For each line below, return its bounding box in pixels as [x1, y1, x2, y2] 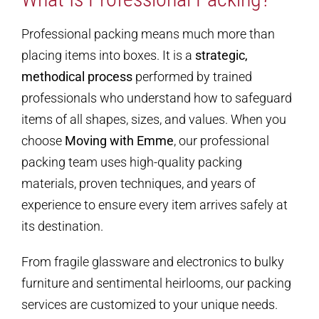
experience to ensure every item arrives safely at [21, 197, 288, 213]
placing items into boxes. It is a [21, 48, 195, 63]
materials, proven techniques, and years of [21, 176, 256, 192]
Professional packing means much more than [21, 26, 275, 42]
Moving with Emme [65, 133, 174, 149]
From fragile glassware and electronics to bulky [21, 254, 284, 270]
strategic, [195, 48, 248, 63]
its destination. [21, 219, 103, 234]
